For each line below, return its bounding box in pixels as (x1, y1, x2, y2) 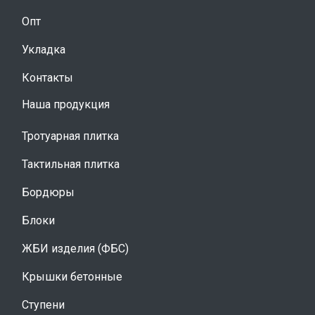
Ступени (22, 298, 65, 312)
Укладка (22, 43, 65, 57)
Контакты (22, 71, 73, 85)
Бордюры (22, 186, 75, 200)
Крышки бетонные (22, 270, 122, 284)
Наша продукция (22, 98, 110, 112)
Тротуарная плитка (22, 129, 119, 143)
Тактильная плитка (22, 157, 120, 172)
